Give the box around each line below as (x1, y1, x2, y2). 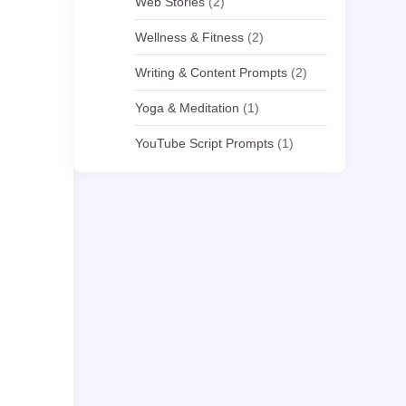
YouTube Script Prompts (135, 136, 275, 150)
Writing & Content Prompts (135, 65, 288, 80)
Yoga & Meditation (135, 101, 240, 115)
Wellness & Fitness (135, 30, 245, 44)
